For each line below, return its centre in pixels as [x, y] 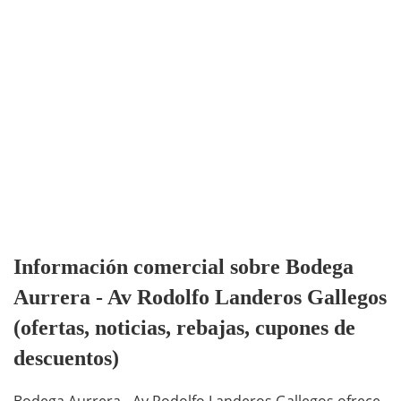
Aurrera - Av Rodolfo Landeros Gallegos [200, 298]
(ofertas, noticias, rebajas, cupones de [184, 328]
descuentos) [66, 358]
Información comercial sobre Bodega [183, 267]
